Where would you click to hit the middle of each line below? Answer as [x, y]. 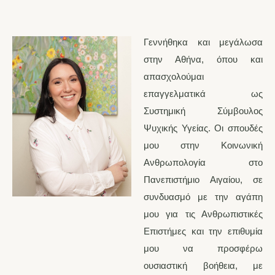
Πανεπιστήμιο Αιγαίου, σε [203, 180]
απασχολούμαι [174, 77]
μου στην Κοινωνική [203, 145]
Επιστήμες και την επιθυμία [203, 231]
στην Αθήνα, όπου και [203, 60]
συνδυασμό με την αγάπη [203, 197]
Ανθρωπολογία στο [203, 163]
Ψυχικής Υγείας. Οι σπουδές [203, 128]
